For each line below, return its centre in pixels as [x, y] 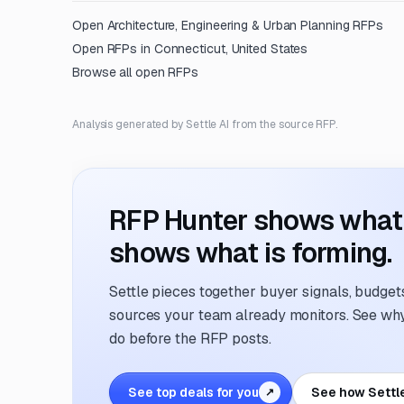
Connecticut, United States [231, 49]
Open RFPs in [113, 49]
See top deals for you [193, 392]
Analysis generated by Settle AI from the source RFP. [205, 124]
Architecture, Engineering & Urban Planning [228, 25]
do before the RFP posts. [190, 339]
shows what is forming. [251, 253]
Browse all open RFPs [136, 72]
